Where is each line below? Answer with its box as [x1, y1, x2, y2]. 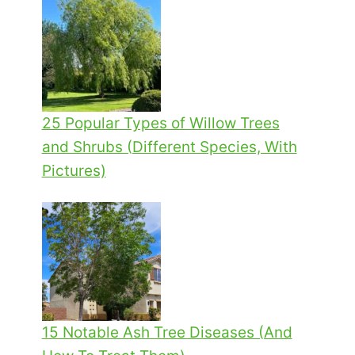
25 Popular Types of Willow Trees [41, 113, 280, 132]
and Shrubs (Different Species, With [41, 137, 297, 156]
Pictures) [41, 161, 106, 180]
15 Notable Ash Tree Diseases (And [41, 323, 292, 342]
